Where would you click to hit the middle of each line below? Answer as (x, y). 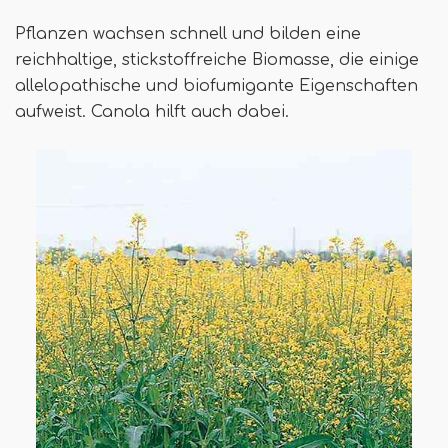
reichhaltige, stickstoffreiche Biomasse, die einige (217, 60)
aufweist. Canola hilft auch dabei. (152, 112)
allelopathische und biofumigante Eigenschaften (216, 86)
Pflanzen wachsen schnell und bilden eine (188, 34)
